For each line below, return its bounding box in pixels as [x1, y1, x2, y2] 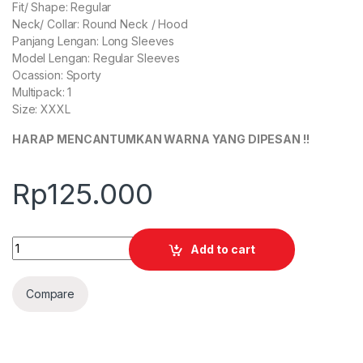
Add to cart [190, 242, 256, 257]
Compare [26, 287, 75, 301]
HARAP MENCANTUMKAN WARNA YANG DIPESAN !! [12, 132, 310, 146]
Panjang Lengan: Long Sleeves [12, 34, 175, 48]
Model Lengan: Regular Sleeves [12, 51, 180, 65]
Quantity [11, 235, 61, 250]
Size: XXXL [12, 102, 70, 116]
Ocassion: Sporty [12, 68, 101, 82]
